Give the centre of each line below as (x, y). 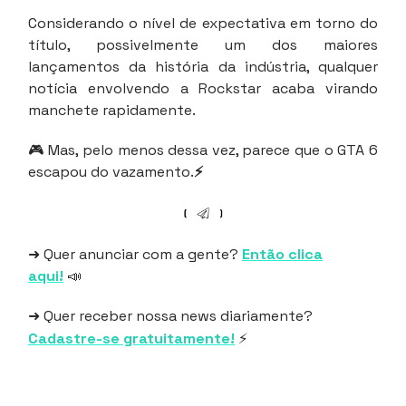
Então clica (282, 255)
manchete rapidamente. (112, 111)
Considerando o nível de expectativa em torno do (203, 24)
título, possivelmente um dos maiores (203, 45)
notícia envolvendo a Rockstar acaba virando (203, 89)
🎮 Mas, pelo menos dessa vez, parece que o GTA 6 (203, 150)
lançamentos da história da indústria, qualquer (203, 67)
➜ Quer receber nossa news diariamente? (170, 316)
